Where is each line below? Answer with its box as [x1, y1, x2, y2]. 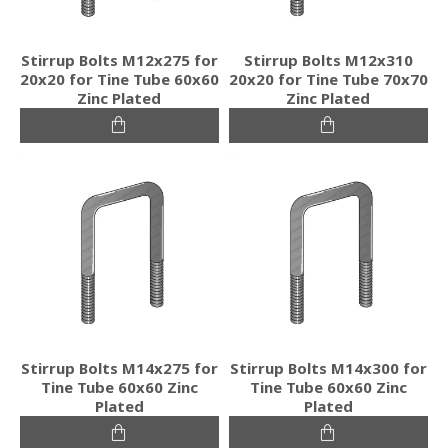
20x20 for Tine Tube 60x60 [20, 68, 219, 89]
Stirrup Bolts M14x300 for [229, 357, 427, 378]
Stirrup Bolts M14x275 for [20, 357, 218, 378]
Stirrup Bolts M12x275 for [20, 49, 218, 70]
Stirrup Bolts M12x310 [243, 49, 413, 70]
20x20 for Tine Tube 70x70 [228, 68, 428, 89]
